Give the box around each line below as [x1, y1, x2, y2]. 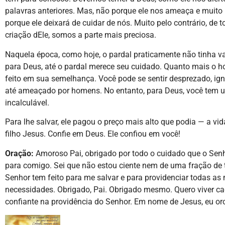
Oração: [5, 148, 34, 158]
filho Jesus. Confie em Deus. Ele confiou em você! [5, 129, 180, 139]
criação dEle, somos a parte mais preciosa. [5, 30, 156, 40]
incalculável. [5, 97, 49, 107]
